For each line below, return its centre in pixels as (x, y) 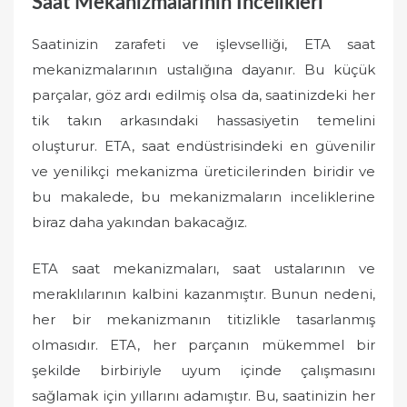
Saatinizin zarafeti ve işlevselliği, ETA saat (203, 44)
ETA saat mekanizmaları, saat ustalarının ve (203, 268)
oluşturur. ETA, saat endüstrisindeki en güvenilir (203, 146)
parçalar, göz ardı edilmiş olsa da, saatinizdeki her (203, 95)
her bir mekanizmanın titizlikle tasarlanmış (203, 319)
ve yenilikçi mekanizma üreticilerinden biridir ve (203, 171)
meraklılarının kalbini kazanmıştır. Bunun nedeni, (203, 293)
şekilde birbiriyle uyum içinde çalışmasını (203, 370)
